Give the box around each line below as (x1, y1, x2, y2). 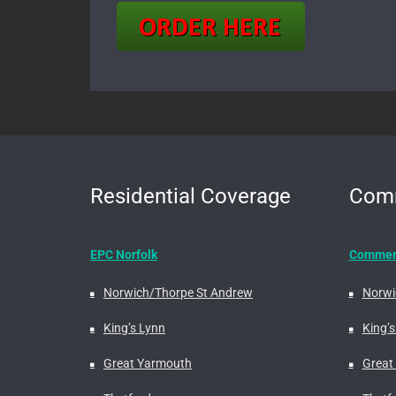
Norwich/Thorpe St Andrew (103, 286, 253, 301)
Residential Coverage (90, 184, 291, 209)
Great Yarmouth (103, 356, 192, 371)
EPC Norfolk (90, 247, 157, 263)
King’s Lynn (103, 321, 165, 336)
